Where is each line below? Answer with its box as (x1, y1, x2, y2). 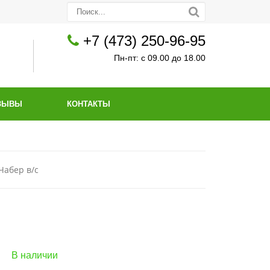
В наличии (11, 250, 58, 260)
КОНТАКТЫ (67, 99, 110, 108)
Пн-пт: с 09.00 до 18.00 (114, 54, 206, 63)
